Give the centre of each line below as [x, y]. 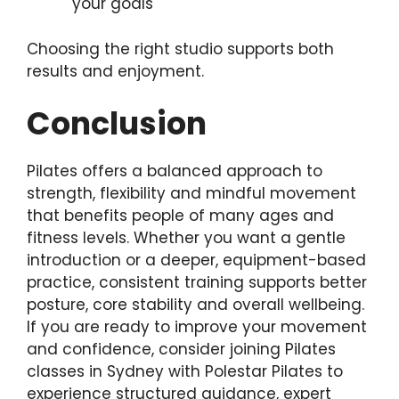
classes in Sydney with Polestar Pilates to [185, 372]
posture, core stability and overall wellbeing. [195, 305]
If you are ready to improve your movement [197, 327]
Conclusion [117, 124]
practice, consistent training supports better [197, 283]
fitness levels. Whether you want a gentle [186, 238]
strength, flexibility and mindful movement [191, 194]
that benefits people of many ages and [180, 216]
